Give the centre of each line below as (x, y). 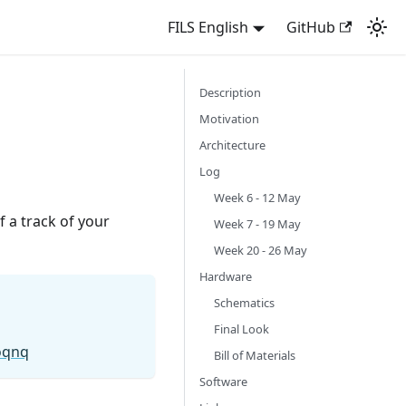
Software (223, 382)
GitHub (310, 27)
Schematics (244, 303)
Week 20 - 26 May (261, 250)
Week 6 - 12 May (257, 198)
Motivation (229, 119)
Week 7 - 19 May (257, 224)
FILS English (208, 27)
